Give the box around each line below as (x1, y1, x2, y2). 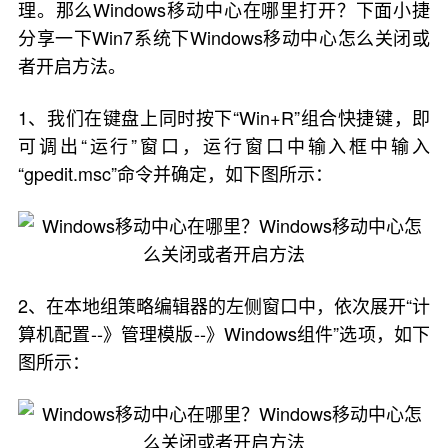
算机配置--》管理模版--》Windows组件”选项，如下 (17, 320, 431, 346)
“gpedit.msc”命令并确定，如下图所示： (17, 160, 333, 186)
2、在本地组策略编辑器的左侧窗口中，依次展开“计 (17, 292, 431, 318)
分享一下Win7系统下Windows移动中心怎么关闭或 (17, 24, 431, 50)
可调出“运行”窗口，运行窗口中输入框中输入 (17, 132, 431, 158)
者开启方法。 (17, 52, 126, 78)
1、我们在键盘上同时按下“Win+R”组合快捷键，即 (17, 104, 431, 130)
